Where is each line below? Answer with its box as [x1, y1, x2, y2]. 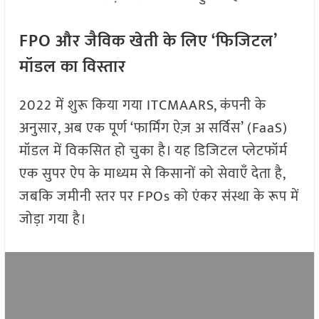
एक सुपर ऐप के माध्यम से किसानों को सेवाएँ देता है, [19, 162, 286, 187]
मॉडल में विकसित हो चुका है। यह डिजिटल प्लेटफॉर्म [19, 139, 288, 164]
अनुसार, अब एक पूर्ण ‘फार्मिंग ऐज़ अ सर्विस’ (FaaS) [19, 116, 288, 141]
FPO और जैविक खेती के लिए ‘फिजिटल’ [19, 27, 277, 56]
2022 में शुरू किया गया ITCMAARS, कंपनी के [19, 93, 266, 118]
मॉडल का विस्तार [19, 53, 126, 82]
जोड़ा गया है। [19, 207, 87, 232]
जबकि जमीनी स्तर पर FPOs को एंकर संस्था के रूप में [19, 184, 299, 209]
